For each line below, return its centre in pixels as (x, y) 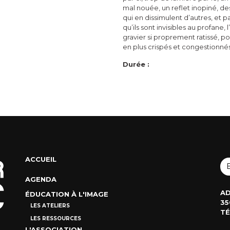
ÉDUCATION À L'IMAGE (66, 194)
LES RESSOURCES (55, 219)
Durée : (136, 64)
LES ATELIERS (50, 206)
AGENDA (41, 179)
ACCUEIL (41, 159)
